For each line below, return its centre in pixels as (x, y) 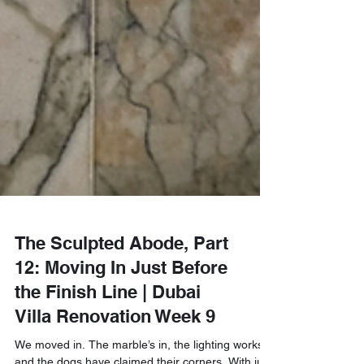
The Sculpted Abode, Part (121, 275)
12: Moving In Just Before (121, 300)
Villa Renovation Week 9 (115, 349)
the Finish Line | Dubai (108, 324)
